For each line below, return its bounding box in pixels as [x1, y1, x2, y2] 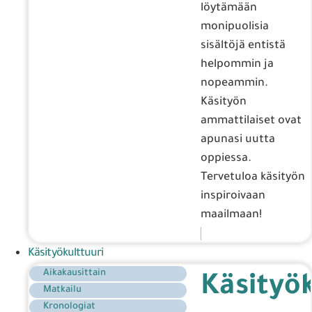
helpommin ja [201, 58, 274, 71]
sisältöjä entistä [201, 39, 286, 52]
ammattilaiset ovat [201, 114, 302, 127]
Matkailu [43, 284, 81, 295]
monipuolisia [201, 20, 269, 33]
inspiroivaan [201, 189, 265, 203]
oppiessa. [201, 152, 251, 165]
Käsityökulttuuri [28, 247, 104, 260]
